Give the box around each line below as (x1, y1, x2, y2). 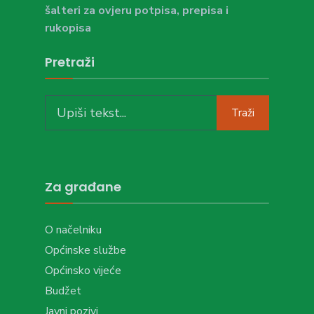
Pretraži (45, 53, 95, 71)
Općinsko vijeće (45, 263, 121, 278)
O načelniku (45, 222, 102, 238)
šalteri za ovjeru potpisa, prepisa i (45, 3, 228, 18)
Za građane (45, 178, 121, 196)
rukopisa (45, 20, 91, 36)
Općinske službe (45, 243, 126, 258)
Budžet (45, 283, 81, 299)
